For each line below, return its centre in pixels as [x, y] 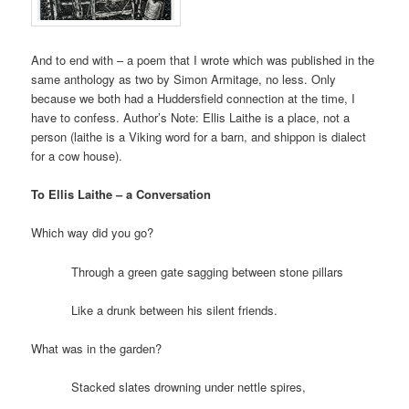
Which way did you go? [93, 233]
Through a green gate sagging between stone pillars [188, 271]
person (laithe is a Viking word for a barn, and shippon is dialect [199, 137]
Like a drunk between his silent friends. [155, 309]
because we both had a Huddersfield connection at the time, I [194, 99]
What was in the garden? [97, 348]
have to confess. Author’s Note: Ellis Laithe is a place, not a [191, 118]
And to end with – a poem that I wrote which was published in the [203, 60]
